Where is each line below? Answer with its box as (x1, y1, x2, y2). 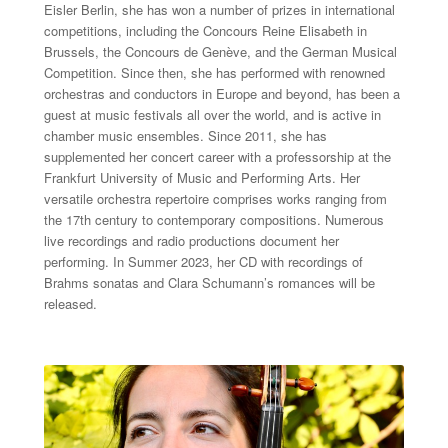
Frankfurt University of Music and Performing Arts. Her (43, 168, 360, 188)
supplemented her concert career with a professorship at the (43, 147, 391, 167)
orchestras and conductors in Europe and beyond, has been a (43, 84, 400, 104)
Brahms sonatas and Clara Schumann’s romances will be (43, 273, 375, 293)
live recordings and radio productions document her (43, 231, 339, 251)
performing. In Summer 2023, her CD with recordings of (43, 252, 363, 272)
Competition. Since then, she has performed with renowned (43, 63, 385, 83)
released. (43, 294, 97, 314)
